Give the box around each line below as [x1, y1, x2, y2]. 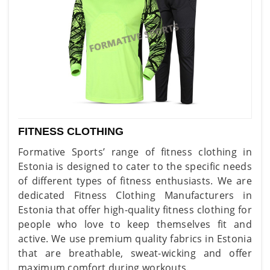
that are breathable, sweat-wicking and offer [18, 246, 252, 260]
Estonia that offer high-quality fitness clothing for [18, 202, 252, 216]
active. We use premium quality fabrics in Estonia [18, 231, 252, 245]
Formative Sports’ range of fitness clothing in [18, 145, 252, 159]
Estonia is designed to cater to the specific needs [18, 159, 252, 173]
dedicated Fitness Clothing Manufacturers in [18, 188, 252, 202]
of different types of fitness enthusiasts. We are [18, 174, 252, 187]
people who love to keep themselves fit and [18, 217, 252, 231]
